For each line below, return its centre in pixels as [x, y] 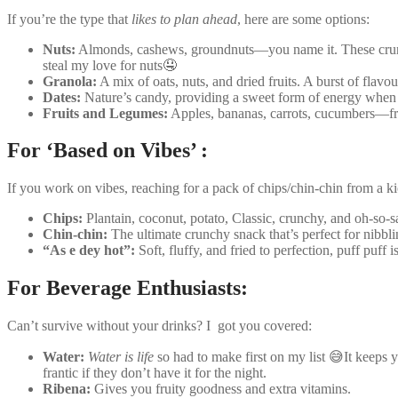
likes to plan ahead [184, 19]
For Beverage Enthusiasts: [127, 288]
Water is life [121, 357]
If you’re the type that [69, 19]
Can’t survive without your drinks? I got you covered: [159, 326]
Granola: [70, 81]
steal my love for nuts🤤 [110, 65]
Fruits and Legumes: [105, 113]
